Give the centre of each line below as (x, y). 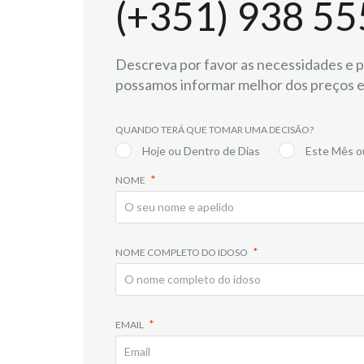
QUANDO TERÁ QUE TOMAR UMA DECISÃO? (214, 130)
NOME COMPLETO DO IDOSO (182, 252)
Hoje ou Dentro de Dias (201, 151)
